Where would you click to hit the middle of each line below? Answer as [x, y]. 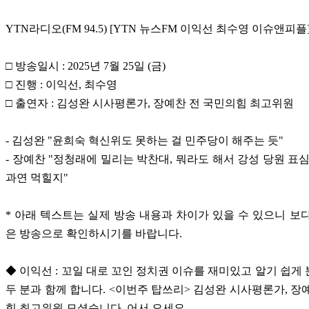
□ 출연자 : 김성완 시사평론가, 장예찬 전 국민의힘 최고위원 [150, 103]
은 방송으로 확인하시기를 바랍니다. [94, 234]
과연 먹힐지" [37, 178]
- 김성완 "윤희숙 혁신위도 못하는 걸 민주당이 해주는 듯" [144, 141]
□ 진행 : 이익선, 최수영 [61, 85]
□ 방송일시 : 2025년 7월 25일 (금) [86, 66]
